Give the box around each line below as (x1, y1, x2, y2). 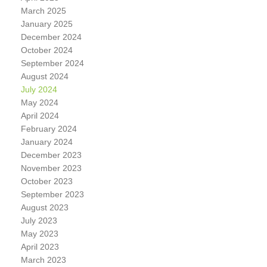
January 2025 (20, 19, 73, 29)
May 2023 (20, 229, 58, 238)
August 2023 (20, 203, 69, 212)
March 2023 (20, 255, 66, 265)
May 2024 (20, 98, 58, 107)
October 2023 (20, 176, 73, 186)
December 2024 (20, 32, 82, 42)
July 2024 (20, 85, 57, 94)
